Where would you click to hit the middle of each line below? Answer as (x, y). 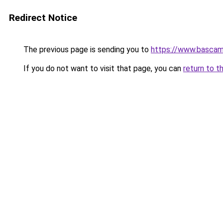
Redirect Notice (43, 18)
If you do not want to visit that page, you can (102, 68)
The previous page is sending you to (86, 50)
